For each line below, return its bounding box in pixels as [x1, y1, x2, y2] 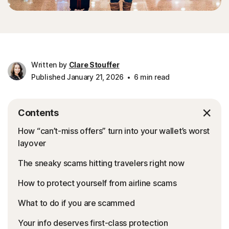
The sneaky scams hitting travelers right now [18, 157, 185, 168]
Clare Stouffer [68, 60, 120, 69]
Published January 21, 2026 [31, 72, 124, 81]
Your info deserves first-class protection [18, 217, 168, 228]
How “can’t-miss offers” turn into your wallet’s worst [18, 125, 210, 136]
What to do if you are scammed [18, 197, 135, 208]
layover [18, 138, 46, 148]
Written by [31, 60, 69, 69]
